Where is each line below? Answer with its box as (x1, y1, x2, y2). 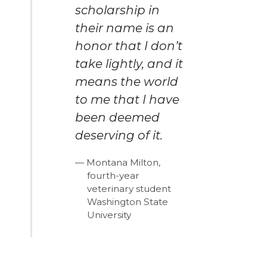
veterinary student (87, 182, 172, 194)
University (87, 209, 132, 221)
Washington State (87, 195, 169, 207)
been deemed (75, 110, 160, 125)
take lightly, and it (75, 56, 184, 71)
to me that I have (75, 92, 180, 107)
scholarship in (75, 2, 160, 17)
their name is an (75, 20, 175, 35)
